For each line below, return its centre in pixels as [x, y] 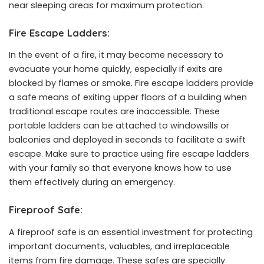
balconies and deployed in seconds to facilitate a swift [127, 140]
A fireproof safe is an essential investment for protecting [131, 232]
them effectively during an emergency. [92, 182]
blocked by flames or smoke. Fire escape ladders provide [131, 83]
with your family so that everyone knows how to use [120, 168]
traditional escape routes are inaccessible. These [114, 112]
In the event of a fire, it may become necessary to [116, 55]
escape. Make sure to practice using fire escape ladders [129, 154]
